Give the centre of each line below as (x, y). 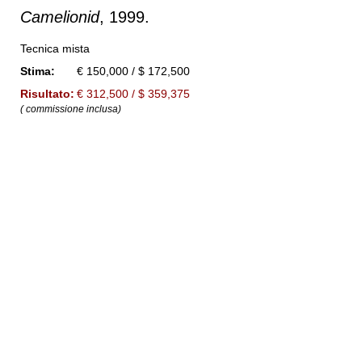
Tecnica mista (55, 48)
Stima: (38, 71)
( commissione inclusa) (71, 109)
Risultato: (48, 94)
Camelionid (60, 17)
